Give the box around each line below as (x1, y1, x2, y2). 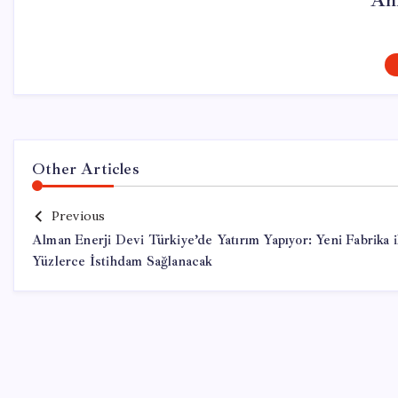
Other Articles (32, 159, 139, 179)
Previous (51, 208, 106, 224)
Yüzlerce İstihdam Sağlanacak (32, 253, 213, 270)
